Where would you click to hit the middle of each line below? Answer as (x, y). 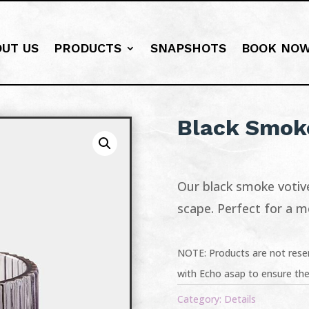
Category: (201, 299)
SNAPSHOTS (189, 48)
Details (240, 299)
